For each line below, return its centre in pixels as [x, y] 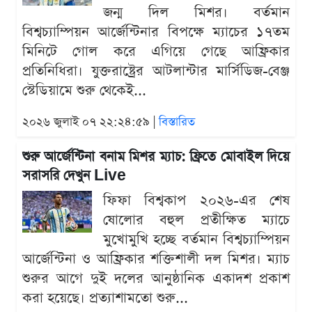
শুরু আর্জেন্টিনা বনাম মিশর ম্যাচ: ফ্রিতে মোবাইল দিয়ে [156, 157]
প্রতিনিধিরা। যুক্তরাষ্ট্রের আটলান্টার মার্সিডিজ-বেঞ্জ [156, 71]
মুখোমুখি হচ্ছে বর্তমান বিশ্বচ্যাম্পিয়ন [196, 240]
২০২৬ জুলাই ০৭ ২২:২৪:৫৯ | [91, 123]
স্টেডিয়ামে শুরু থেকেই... [84, 91]
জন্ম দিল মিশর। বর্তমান [196, 13]
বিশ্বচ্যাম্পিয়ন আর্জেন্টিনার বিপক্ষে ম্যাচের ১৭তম [156, 32]
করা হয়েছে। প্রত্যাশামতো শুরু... [105, 298]
